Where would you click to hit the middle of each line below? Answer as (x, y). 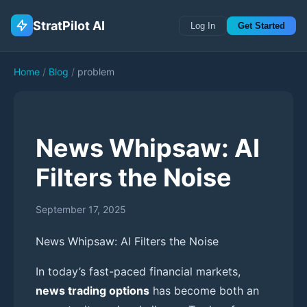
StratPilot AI (69, 25)
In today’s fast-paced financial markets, (138, 271)
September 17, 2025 (81, 209)
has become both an (204, 290)
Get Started (261, 25)
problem (96, 71)
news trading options (93, 290)
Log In (203, 25)
